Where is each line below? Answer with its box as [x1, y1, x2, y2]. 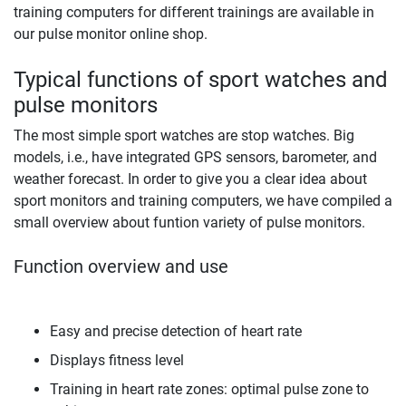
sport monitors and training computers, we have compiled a [14, 192, 392, 210]
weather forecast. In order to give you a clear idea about [14, 170, 367, 188]
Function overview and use [14, 256, 228, 278]
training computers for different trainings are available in [14, 4, 374, 22]
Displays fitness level [50, 352, 184, 370]
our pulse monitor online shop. [14, 25, 208, 43]
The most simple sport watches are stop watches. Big [14, 127, 354, 145]
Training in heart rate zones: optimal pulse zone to [50, 381, 369, 399]
